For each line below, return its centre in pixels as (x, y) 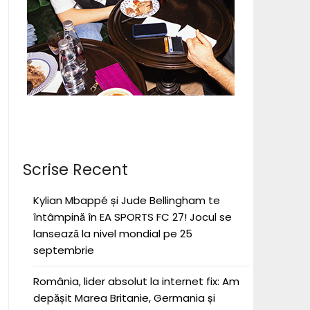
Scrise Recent (75, 170)
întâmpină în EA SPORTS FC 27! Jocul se (132, 217)
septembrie (63, 250)
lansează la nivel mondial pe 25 (112, 234)
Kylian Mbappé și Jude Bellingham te (126, 200)
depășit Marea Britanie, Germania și (124, 298)
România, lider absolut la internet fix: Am (136, 281)
